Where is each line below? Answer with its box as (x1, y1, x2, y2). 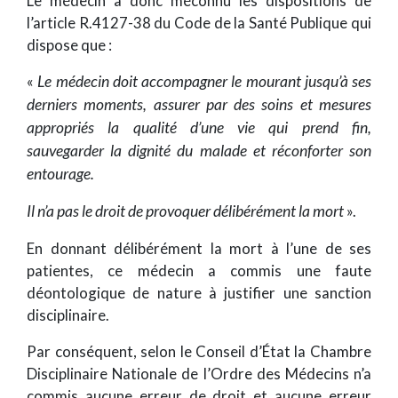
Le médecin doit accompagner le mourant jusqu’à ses (37, 72, 371, 92)
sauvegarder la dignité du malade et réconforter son (27, 141, 371, 161)
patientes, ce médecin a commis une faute (27, 261, 371, 281)
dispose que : (27, 36, 112, 55)
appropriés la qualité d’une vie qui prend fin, (27, 118, 371, 138)
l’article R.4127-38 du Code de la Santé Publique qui (27, 13, 371, 33)
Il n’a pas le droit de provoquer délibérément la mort (27, 202, 344, 221)
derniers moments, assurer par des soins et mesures (27, 95, 371, 115)
